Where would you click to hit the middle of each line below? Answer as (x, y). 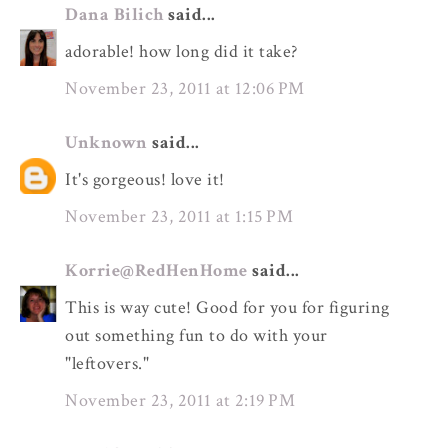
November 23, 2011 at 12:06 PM (185, 89)
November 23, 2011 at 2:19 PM (180, 401)
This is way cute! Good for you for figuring (227, 308)
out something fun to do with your (196, 336)
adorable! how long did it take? (181, 52)
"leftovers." (107, 364)
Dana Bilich (114, 15)
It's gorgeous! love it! (145, 180)
